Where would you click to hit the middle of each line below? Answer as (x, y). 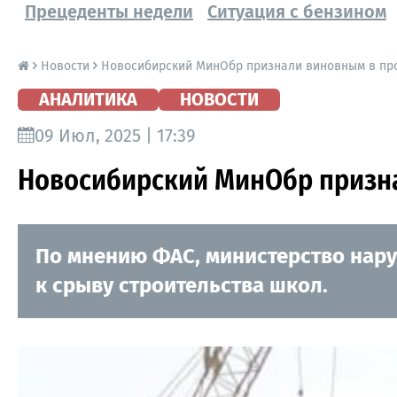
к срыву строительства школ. (182, 285)
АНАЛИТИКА (88, 99)
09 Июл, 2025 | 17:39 (115, 136)
